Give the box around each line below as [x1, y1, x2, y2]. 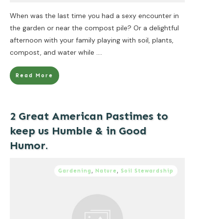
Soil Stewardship [121, 167, 174, 174]
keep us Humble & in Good [10, 124, 147, 137]
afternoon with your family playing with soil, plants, [10, 35, 174, 44]
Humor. [10, 138, 48, 152]
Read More [16, 72, 53, 79]
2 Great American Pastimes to [10, 109, 168, 123]
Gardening [58, 167, 91, 174]
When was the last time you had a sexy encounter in [10, 11, 179, 20]
